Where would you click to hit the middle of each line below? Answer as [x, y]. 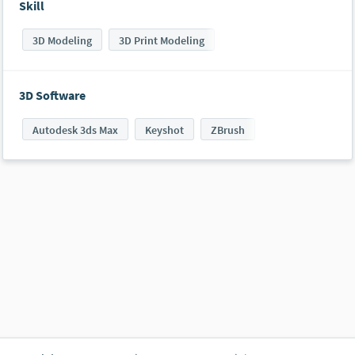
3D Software [52, 95]
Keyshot [164, 130]
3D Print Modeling [162, 41]
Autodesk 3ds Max [75, 130]
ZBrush [228, 130]
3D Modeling [62, 41]
